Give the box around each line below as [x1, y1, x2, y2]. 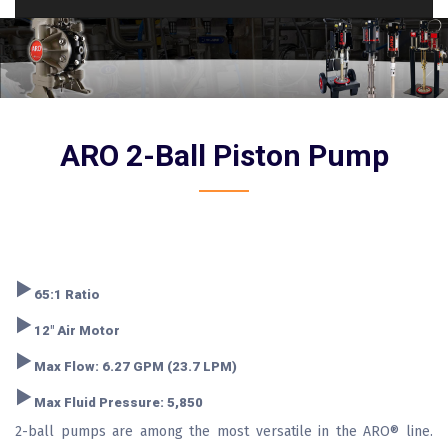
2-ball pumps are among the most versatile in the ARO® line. [15, 423, 433, 440]
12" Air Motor [31, 323, 120, 338]
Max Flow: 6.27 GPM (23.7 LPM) [31, 359, 237, 374]
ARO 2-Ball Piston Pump [59, 138, 389, 173]
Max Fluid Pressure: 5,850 [31, 395, 203, 410]
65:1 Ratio [31, 287, 100, 302]
